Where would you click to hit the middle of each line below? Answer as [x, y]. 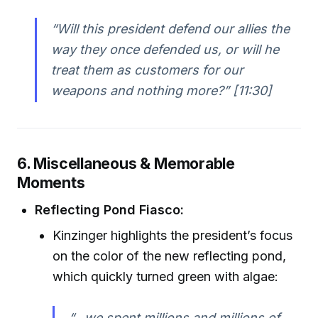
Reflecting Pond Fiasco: [110, 209]
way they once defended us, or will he [165, 50]
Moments [51, 183]
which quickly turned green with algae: [166, 276]
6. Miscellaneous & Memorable [126, 164]
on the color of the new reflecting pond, [170, 256]
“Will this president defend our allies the [170, 29]
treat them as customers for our [147, 70]
